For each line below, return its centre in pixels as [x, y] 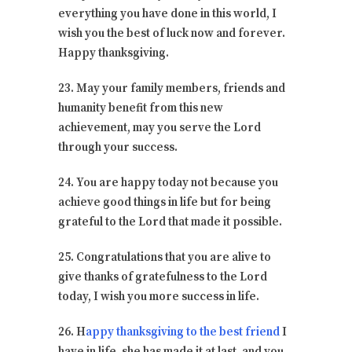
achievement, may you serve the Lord [159, 127]
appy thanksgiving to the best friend [183, 332]
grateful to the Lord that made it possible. [170, 222]
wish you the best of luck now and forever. [172, 33]
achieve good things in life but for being [165, 202]
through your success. [118, 147]
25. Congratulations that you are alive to [165, 257]
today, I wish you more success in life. [159, 296]
